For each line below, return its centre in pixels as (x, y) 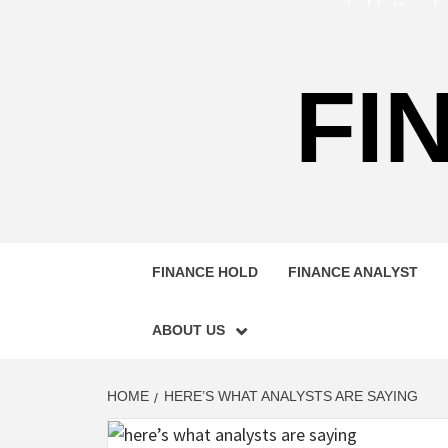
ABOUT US (188, 330)
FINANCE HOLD (205, 272)
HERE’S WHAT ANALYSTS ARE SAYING (291, 396)
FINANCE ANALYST (353, 272)
